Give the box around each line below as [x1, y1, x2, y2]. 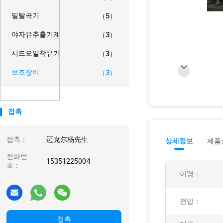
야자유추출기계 [11, 30, 60, 38]
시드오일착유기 [11, 49, 60, 57]
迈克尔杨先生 [46, 135, 88, 143]
